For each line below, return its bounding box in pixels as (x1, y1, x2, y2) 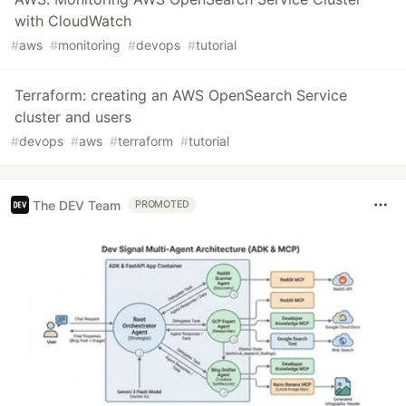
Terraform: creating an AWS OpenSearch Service (14, 86, 347, 105)
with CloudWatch (14, 12, 131, 31)
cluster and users (14, 108, 131, 127)
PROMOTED (135, 198, 190, 211)
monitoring (58, 37, 121, 53)
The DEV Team (33, 197, 121, 213)
